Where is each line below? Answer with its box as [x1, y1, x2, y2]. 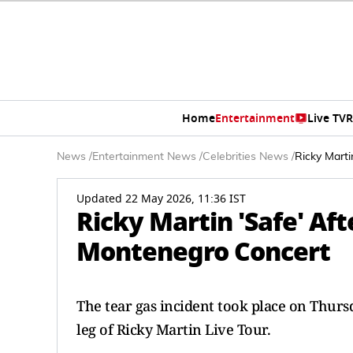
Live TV [307, 110, 346, 127]
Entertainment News [92, 151, 196, 162]
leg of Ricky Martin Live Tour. [76, 320, 270, 339]
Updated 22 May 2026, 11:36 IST [76, 191, 246, 207]
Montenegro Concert [76, 232, 330, 271]
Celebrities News [203, 151, 288, 162]
